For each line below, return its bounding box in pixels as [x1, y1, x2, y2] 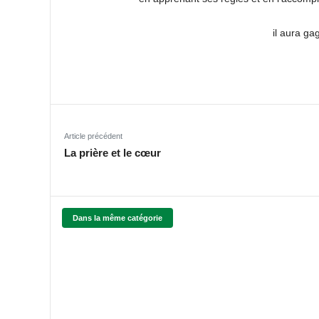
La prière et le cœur [64, 146, 162, 159]
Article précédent [64, 131, 123, 140]
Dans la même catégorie [72, 213, 162, 222]
